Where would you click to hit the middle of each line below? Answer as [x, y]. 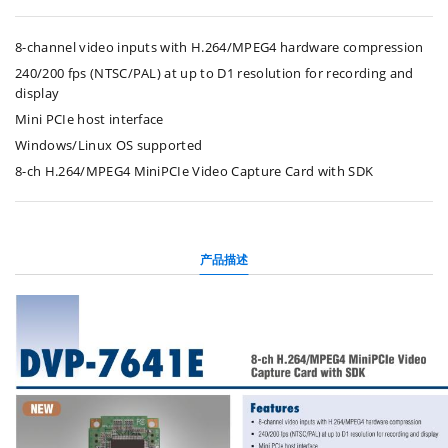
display [37, 93]
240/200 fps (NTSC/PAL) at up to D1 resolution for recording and [214, 73]
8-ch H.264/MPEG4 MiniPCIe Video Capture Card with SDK [194, 171]
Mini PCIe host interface [89, 119]
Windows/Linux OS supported [109, 145]
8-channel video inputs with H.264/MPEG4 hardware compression [219, 47]
